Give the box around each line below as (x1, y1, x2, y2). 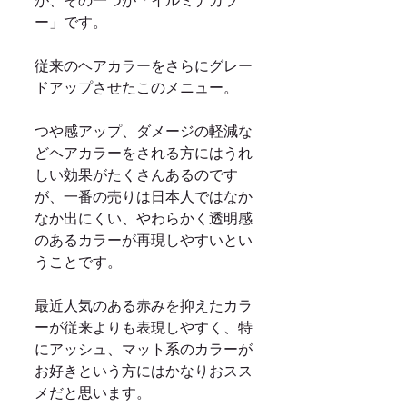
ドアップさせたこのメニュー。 (35, 80, 242, 95)
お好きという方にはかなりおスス (35, 363, 253, 379)
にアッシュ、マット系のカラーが (35, 342, 253, 357)
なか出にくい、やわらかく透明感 (35, 211, 253, 226)
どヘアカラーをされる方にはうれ (35, 145, 253, 161)
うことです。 (35, 254, 125, 270)
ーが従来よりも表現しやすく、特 (35, 320, 253, 335)
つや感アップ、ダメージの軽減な (35, 124, 253, 139)
